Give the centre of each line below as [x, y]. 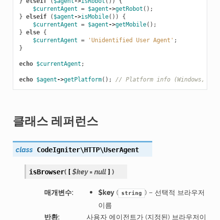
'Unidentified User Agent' [131, 40]
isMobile [95, 16]
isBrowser [46, 172]
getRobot [129, 9]
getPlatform [82, 79]
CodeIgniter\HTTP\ [70, 150]
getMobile [131, 24]
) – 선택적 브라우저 [175, 192]
